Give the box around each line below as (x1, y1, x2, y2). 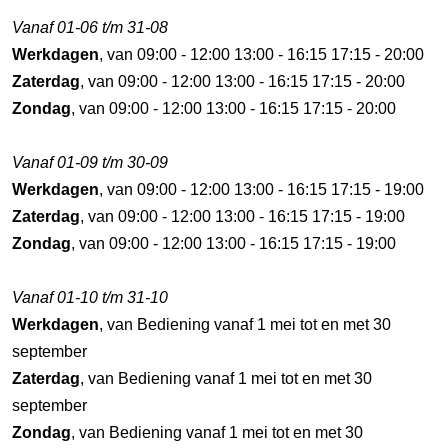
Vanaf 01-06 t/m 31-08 (12, 19, 168, 36)
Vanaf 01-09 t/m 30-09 (12, 154, 168, 171)
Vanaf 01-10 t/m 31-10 (12, 289, 168, 306)
